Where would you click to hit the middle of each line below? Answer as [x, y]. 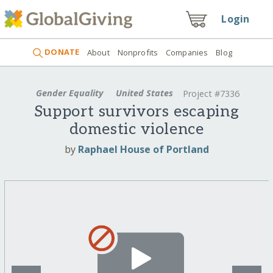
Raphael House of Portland [143, 149]
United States [144, 93]
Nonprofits [138, 52]
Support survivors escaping [136, 112]
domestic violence [136, 130]
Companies [187, 52]
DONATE [61, 52]
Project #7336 [211, 94]
